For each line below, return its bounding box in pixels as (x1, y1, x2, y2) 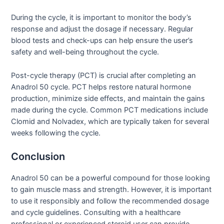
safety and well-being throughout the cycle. (11, 47, 159, 57)
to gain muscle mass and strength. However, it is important (11, 185, 212, 194)
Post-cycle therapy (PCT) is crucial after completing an (11, 70, 196, 80)
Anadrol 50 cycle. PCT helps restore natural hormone (11, 82, 191, 91)
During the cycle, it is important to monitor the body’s (11, 13, 192, 22)
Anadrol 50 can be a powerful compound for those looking (11, 173, 210, 183)
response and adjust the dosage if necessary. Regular (11, 24, 193, 34)
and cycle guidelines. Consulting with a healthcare (11, 208, 181, 217)
